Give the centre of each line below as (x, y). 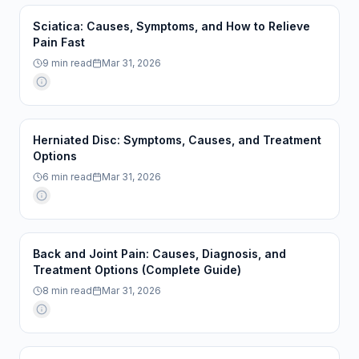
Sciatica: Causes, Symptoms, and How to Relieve (171, 26)
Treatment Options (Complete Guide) (137, 270)
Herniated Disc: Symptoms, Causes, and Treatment (177, 140)
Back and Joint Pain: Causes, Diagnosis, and (159, 254)
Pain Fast (59, 42)
